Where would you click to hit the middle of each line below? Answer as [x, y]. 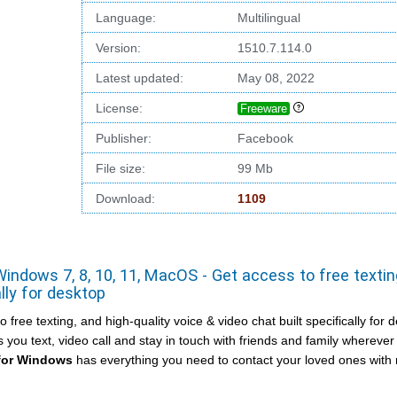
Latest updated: [139, 78]
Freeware [263, 109]
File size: [120, 168]
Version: [118, 48]
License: [119, 108]
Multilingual [269, 18]
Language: [125, 18]
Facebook [265, 138]
